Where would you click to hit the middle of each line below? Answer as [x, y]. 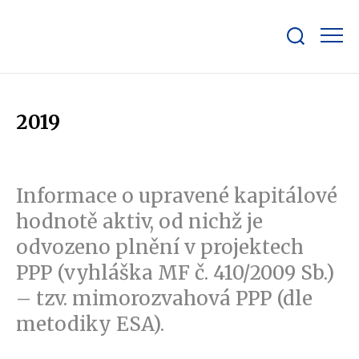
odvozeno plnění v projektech [160, 247]
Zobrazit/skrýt [321, 50]
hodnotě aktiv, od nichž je [139, 222]
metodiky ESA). [90, 324]
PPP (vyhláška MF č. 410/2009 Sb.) [175, 273]
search [302, 62]
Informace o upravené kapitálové [177, 196]
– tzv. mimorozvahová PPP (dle [164, 298]
